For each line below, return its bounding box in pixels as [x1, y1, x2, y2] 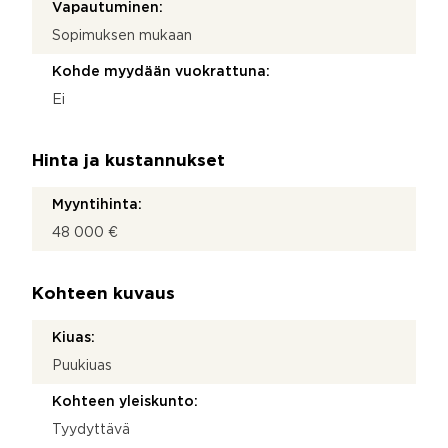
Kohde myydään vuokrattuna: [52, 65, 270, 78]
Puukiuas [52, 359, 112, 372]
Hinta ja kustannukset [32, 153, 225, 169]
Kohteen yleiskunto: [52, 395, 198, 408]
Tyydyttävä [52, 423, 130, 436]
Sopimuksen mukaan [52, 29, 192, 42]
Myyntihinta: [52, 198, 142, 211]
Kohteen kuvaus [32, 286, 175, 302]
